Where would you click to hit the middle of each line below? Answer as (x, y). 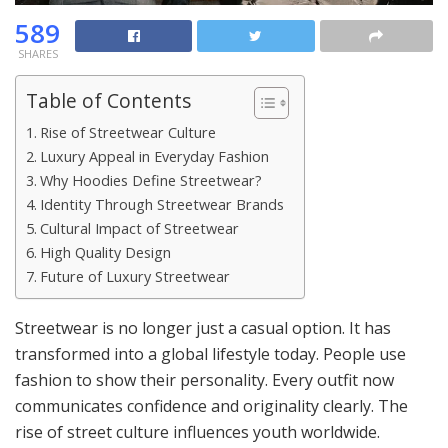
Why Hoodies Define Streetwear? (150, 180)
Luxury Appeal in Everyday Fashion (154, 156)
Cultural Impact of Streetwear (139, 228)
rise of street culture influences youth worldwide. (197, 431)
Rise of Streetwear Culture (127, 132)
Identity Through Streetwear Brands (161, 204)
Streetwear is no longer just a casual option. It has (203, 327)
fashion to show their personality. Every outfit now (204, 379)
